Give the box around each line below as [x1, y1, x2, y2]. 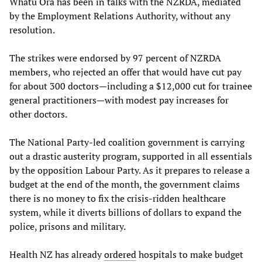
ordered [104, 247, 136, 261]
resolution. [9, 23, 55, 36]
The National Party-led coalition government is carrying [9, 135, 244, 149]
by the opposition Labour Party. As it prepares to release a [9, 163, 250, 177]
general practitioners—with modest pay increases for [9, 93, 229, 106]
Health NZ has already [9, 247, 104, 261]
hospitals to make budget [136, 247, 243, 261]
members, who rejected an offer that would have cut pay [9, 65, 242, 78]
